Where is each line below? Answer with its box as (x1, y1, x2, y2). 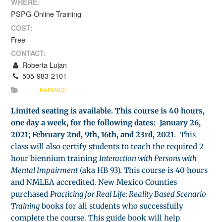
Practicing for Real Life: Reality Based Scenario (50, 189, 207, 199)
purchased (11, 189, 51, 199)
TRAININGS (36, 85, 67, 94)
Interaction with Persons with (99, 153, 197, 163)
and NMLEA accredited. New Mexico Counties (11, 177, 177, 187)
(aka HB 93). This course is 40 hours (78, 165, 208, 175)
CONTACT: (11, 48, 47, 58)
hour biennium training (11, 153, 100, 163)
